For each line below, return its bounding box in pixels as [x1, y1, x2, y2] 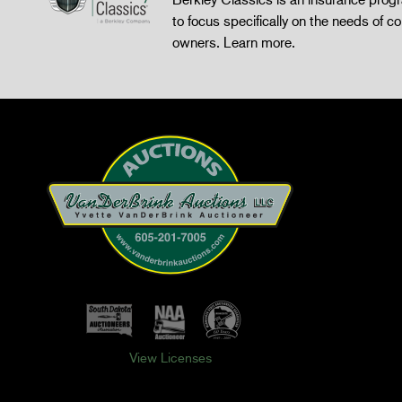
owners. [172, 33, 223, 51]
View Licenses [128, 349, 212, 366]
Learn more [223, 33, 292, 51]
